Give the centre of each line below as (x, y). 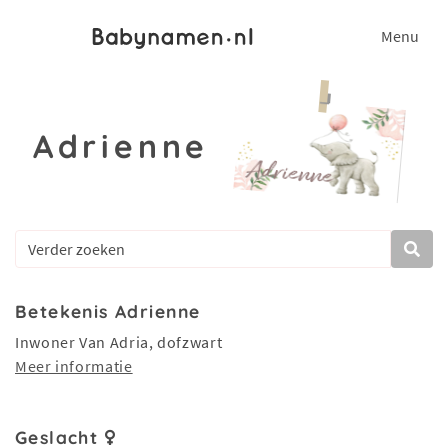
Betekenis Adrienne (108, 311)
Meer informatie (74, 366)
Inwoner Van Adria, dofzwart (119, 342)
